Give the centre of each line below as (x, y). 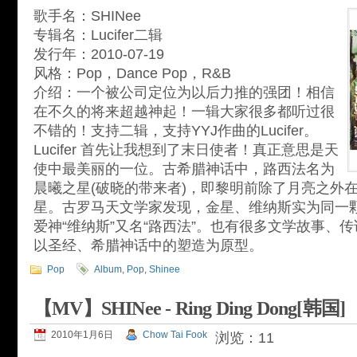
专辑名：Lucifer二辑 (98, 35)
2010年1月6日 (82, 335)
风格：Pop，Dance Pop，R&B (132, 73)
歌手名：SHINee (87, 16)
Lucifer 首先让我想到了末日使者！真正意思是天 (186, 150)
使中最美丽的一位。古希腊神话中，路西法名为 (184, 169)
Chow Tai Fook (175, 335)
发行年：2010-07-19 (99, 54)
